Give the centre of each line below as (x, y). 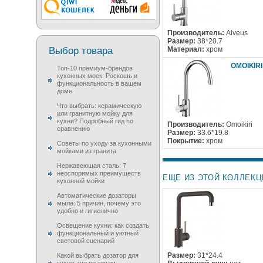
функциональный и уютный (98, 233)
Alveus (236, 33)
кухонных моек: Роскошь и (97, 76)
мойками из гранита (87, 151)
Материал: (187, 49)
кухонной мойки (81, 181)
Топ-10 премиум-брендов (95, 68)
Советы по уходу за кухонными (104, 143)
